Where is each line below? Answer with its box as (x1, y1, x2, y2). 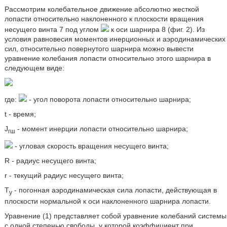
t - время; (4, 110, 36, 118)
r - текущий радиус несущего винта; (4, 171, 124, 179)
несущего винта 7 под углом (4, 25, 101, 33)
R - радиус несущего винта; (4, 156, 96, 165)
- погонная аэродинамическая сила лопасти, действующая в (12, 185, 217, 194)
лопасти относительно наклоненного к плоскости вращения (4, 15, 204, 23)
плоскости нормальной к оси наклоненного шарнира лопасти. (4, 197, 211, 205)
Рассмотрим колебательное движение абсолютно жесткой (4, 5, 199, 13)
